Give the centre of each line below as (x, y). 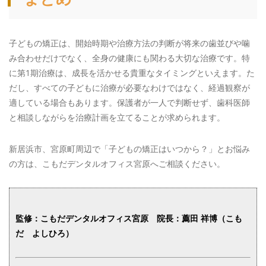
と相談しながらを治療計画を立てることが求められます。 (117, 118)
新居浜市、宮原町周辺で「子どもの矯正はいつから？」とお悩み (129, 149)
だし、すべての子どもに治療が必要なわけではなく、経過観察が (129, 88)
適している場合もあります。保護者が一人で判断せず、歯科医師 (129, 103)
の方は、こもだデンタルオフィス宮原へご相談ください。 (117, 164)
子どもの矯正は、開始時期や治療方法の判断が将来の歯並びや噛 (129, 43)
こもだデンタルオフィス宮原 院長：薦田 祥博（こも (141, 218)
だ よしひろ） (45, 233)
